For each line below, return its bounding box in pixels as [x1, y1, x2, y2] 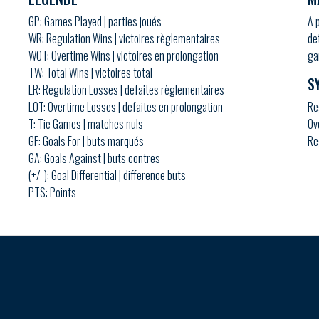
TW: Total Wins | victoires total [28, 63, 153, 81]
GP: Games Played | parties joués [28, 12, 162, 30]
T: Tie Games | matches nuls [28, 115, 144, 132]
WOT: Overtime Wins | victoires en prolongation [28, 46, 219, 64]
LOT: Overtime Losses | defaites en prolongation [28, 98, 224, 115]
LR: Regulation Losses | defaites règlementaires [28, 80, 225, 98]
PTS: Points [28, 183, 77, 201]
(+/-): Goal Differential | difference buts [28, 166, 187, 184]
